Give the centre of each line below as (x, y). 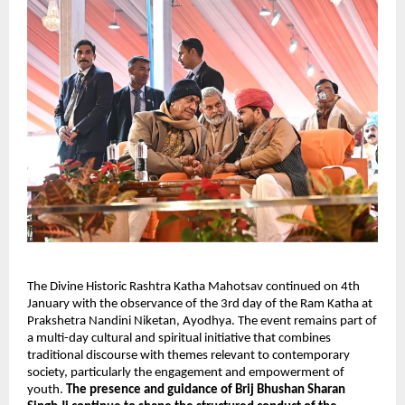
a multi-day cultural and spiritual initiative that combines (179, 339)
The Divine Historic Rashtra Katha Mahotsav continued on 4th (193, 287)
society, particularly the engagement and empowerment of (186, 373)
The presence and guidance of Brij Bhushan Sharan (206, 391)
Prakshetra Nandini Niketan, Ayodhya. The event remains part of (202, 322)
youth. (47, 391)
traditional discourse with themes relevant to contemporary (188, 356)
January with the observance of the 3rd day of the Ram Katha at (200, 305)
